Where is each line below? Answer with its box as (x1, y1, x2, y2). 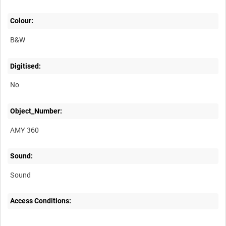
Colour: (10, 17, 34, 25)
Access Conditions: (10, 197, 72, 205)
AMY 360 (10, 125, 39, 135)
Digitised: (10, 62, 41, 70)
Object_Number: (10, 106, 63, 115)
